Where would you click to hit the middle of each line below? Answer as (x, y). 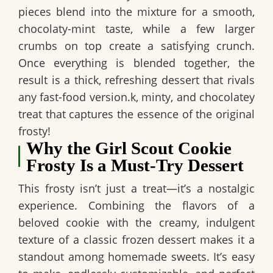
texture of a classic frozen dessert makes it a (136, 239)
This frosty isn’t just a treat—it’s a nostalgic (136, 188)
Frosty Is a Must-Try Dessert (135, 165)
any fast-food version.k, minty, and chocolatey (136, 97)
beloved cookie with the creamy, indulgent (136, 222)
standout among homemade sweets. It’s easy (136, 256)
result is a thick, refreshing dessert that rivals (136, 80)
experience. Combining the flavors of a (136, 205)
